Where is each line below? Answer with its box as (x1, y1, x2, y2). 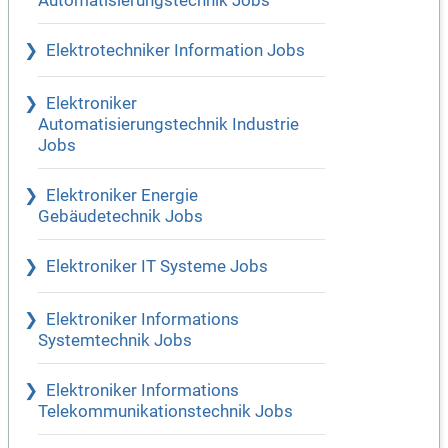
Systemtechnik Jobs (38, 331, 192, 351)
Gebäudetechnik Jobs (38, 207, 203, 227)
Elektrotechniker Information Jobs (46, 41, 305, 61)
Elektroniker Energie (46, 186, 198, 206)
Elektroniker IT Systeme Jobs (46, 257, 268, 277)
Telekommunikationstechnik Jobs (38, 402, 293, 422)
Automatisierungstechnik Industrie (38, 115, 299, 135)
